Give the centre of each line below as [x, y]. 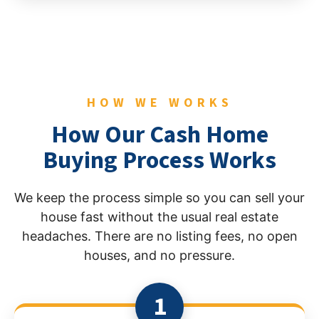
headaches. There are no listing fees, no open [159, 236]
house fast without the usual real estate [159, 216]
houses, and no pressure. [159, 255]
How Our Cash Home [159, 135]
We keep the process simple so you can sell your [159, 197]
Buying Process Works [159, 160]
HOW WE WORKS [159, 103]
